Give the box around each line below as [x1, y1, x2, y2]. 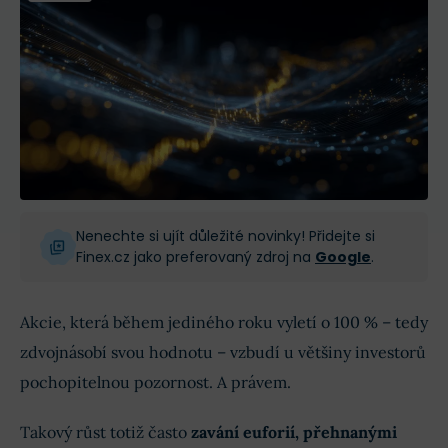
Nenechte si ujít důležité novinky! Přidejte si [76, 225, 375, 246]
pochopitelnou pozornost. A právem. [20, 371, 291, 392]
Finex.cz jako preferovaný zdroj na [76, 246, 315, 267]
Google [315, 246, 371, 267]
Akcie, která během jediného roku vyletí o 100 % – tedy [20, 311, 428, 332]
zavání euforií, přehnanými [191, 421, 397, 442]
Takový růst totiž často [20, 421, 191, 442]
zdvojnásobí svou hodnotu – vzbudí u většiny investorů [20, 341, 426, 362]
